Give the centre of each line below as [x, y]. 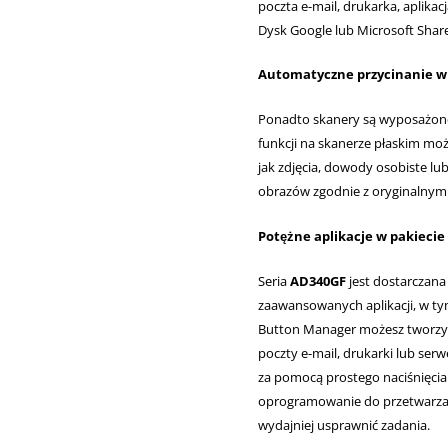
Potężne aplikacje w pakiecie [351, 236]
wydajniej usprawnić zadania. [343, 424]
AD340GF [317, 280]
